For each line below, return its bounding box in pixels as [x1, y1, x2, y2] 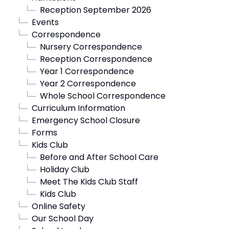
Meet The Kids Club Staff [40, 176, 138, 188]
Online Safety [32, 200, 85, 212]
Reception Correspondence [40, 53, 152, 65]
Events [32, 16, 59, 28]
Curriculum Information [32, 102, 125, 114]
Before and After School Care [40, 151, 158, 163]
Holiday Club [40, 164, 89, 175]
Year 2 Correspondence [40, 78, 136, 89]
